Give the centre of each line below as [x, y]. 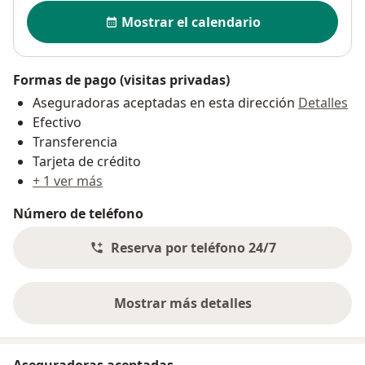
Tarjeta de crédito [87, 161]
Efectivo [57, 122]
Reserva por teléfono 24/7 [193, 247]
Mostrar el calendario [191, 22]
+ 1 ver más [68, 180]
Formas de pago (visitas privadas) [121, 79]
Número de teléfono [78, 213]
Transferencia [75, 141]
